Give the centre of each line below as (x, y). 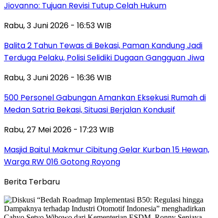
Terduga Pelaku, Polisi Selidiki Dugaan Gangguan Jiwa (104, 57)
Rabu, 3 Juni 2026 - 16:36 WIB (58, 77)
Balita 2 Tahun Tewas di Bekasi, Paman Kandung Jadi (103, 45)
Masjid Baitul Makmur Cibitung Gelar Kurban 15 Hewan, (107, 149)
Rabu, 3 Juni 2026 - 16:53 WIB (58, 25)
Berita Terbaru (32, 182)
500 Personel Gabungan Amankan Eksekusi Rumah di (105, 97)
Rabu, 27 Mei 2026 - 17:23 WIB (59, 129)
